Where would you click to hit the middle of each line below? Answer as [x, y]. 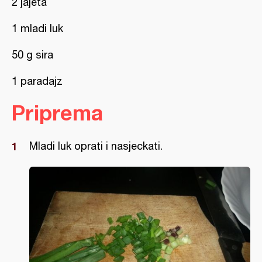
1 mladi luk [37, 28]
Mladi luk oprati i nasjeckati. [96, 146]
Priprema [57, 113]
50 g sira [32, 55]
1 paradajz [37, 81]
